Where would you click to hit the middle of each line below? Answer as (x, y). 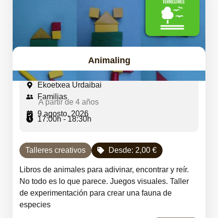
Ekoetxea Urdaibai (69, 85)
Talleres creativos (55, 150)
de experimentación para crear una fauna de (96, 193)
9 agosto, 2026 (63, 114)
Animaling (109, 60)
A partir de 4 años (69, 102)
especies (35, 205)
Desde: (122, 150)
